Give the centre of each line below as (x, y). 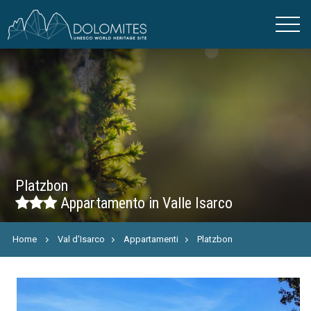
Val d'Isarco (82, 239)
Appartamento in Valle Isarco (145, 203)
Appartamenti (151, 239)
